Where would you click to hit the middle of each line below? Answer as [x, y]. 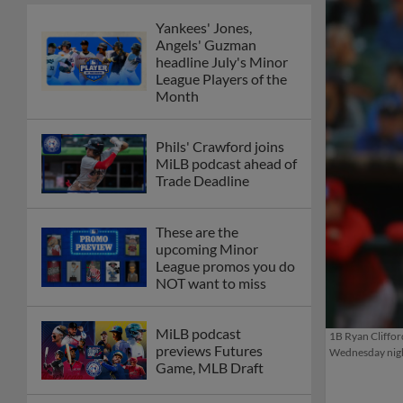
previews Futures [209, 351]
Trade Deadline [202, 181]
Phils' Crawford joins [220, 147]
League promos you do [225, 265]
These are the [197, 231]
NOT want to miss [211, 282]
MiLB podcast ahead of [226, 164]
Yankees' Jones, [204, 27]
